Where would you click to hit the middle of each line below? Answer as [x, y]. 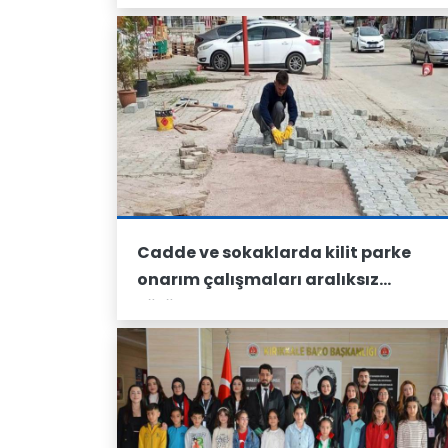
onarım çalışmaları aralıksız [258, 279]
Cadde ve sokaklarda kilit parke [274, 252]
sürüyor [170, 306]
